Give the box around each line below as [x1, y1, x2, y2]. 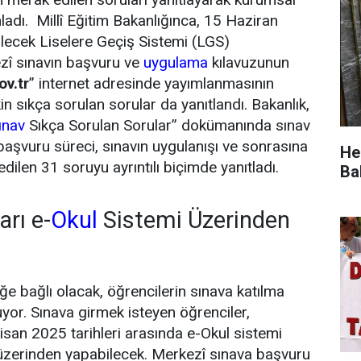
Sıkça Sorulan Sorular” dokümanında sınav [25, 115, 310, 135]
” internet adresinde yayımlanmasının [29, 73, 274, 93]
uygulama [143, 52, 208, 72]
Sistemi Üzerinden [98, 205, 290, 234]
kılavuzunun [208, 52, 289, 72]
